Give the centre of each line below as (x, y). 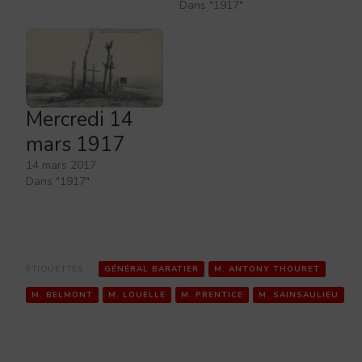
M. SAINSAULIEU (299, 295)
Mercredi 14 (80, 119)
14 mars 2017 (61, 165)
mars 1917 (75, 144)
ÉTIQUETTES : (59, 269)
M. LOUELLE (137, 295)
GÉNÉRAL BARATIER (152, 269)
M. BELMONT (62, 295)
